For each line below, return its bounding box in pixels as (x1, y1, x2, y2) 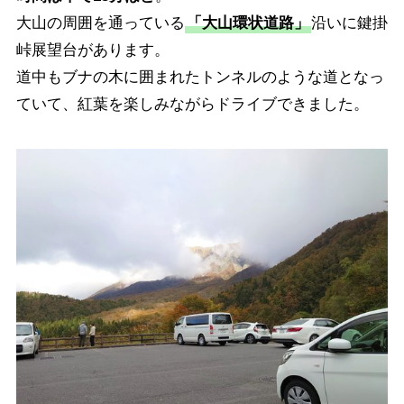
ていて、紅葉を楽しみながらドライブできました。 (15, 95, 369, 113)
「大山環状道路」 (186, 14, 309, 32)
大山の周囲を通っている (15, 14, 185, 32)
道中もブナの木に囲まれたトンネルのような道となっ (15, 68, 384, 86)
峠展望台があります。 (15, 41, 170, 59)
